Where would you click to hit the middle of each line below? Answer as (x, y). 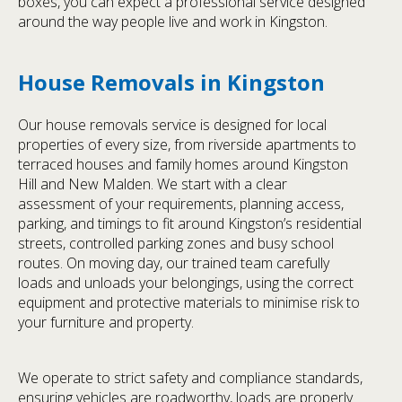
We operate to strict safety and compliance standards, (190, 378)
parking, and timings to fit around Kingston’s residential (190, 224)
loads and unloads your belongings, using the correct (186, 283)
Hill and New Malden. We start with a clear (153, 184)
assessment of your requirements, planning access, (181, 204)
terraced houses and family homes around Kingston (183, 165)
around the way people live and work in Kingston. (173, 22)
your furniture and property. (106, 323)
